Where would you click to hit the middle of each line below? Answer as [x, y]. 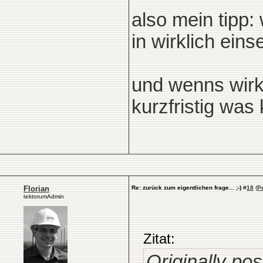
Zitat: [159, 239]
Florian [36, 189]
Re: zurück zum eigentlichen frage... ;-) [186, 188]
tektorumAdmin [44, 196]
